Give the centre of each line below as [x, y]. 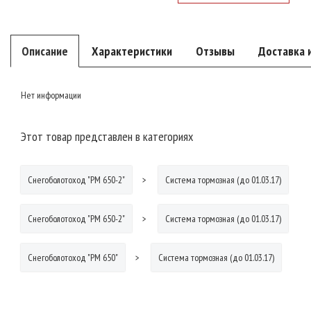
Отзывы [215, 51]
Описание [45, 51]
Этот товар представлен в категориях [107, 136]
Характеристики [132, 51]
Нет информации [51, 95]
